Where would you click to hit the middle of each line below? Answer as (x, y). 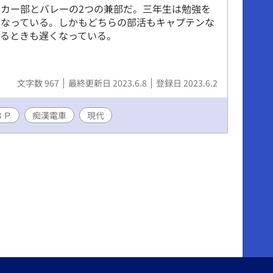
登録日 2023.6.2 (187, 83)
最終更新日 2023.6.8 (108, 83)
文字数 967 (39, 83)
